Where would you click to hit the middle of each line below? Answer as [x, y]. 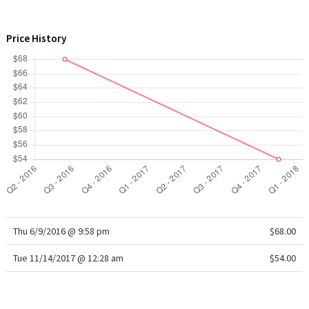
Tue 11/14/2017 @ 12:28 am [68, 258]
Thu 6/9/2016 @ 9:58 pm [61, 231]
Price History [36, 38]
